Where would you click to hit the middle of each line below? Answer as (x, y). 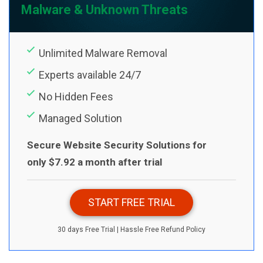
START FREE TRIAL (131, 202)
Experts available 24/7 (90, 75)
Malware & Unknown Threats (104, 9)
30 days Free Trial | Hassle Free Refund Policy (131, 229)
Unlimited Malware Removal (103, 53)
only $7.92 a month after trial (95, 162)
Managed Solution (80, 118)
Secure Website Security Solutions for (117, 145)
